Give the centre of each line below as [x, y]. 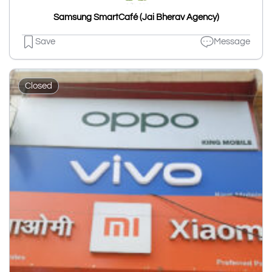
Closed [39, 86]
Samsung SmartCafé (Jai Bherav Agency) [136, 17]
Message [232, 42]
